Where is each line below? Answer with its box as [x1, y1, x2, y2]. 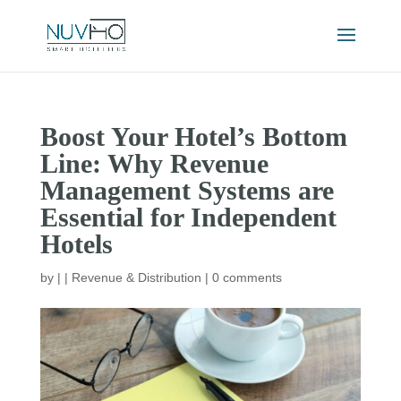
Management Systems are [39, 175, 334, 205]
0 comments [211, 270, 282, 285]
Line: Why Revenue [39, 149, 269, 178]
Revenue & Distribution [71, 270, 201, 285]
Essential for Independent [39, 202, 337, 232]
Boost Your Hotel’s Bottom [39, 122, 347, 151]
